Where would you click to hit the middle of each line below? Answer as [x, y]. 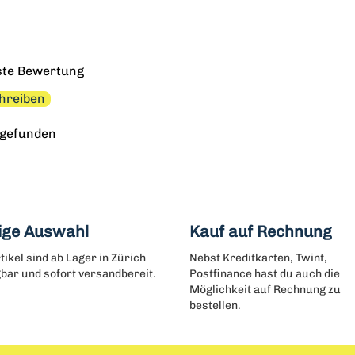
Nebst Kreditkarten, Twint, [258, 258]
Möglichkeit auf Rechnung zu [265, 290]
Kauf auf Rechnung [261, 231]
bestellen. [215, 305]
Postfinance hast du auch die [265, 274]
